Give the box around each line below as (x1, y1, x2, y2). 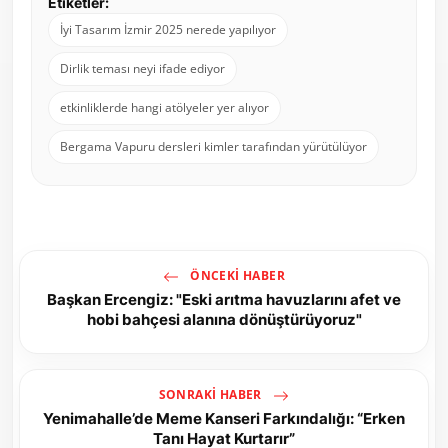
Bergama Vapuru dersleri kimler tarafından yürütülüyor (60, 138, 367, 156)
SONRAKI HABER (158, 386, 266, 404)
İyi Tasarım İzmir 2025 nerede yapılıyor (60, 21, 276, 39)
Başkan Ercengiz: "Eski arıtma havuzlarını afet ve (47, 290, 401, 310)
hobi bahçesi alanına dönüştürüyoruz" (86, 310, 362, 330)
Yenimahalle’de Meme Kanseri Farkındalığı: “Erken (43, 409, 405, 429)
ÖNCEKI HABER (186, 267, 286, 285)
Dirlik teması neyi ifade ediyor (60, 60, 225, 78)
